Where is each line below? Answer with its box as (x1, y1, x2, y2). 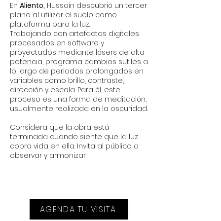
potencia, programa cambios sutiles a (10, 57, 148, 67)
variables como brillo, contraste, (10, 75, 124, 85)
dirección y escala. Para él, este (10, 85, 120, 95)
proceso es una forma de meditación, (10, 94, 147, 104)
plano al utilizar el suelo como (10, 10, 117, 20)
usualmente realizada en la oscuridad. (10, 104, 147, 113)
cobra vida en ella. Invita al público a (10, 141, 139, 151)
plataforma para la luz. (10, 19, 90, 29)
